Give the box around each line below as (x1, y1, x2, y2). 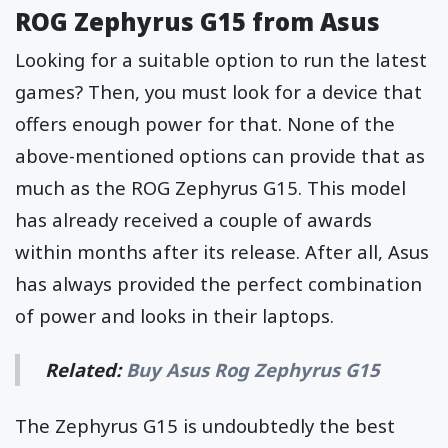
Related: (45, 356, 127, 382)
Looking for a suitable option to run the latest (15, 46, 427, 72)
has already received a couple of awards (15, 206, 372, 232)
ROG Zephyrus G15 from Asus (15, 4, 380, 38)
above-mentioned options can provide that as (15, 142, 425, 168)
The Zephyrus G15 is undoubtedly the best (15, 412, 395, 438)
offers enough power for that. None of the (15, 110, 395, 136)
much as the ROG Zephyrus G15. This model (15, 174, 406, 200)
